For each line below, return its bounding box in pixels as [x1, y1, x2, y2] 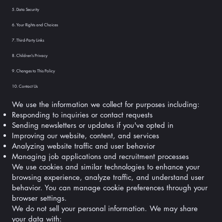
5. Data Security [11, 7, 39, 12]
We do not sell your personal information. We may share [11, 204, 198, 214]
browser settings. [11, 193, 67, 203]
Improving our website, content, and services [11, 131, 159, 141]
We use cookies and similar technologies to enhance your [11, 162, 200, 172]
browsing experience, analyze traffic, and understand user [11, 172, 204, 182]
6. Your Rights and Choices [11, 22, 58, 28]
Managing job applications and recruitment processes [11, 152, 189, 162]
